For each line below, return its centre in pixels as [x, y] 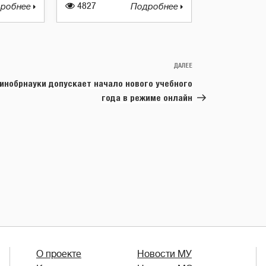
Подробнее [156, 7]
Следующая [216, 67]
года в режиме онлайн [147, 98]
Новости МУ [164, 254]
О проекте [59, 254]
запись [207, 81]
